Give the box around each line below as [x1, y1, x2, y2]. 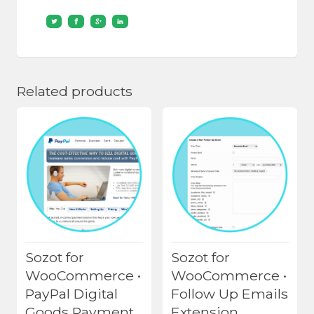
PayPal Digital [25, 285, 118, 302]
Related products [17, 83, 132, 100]
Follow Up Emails [171, 285, 288, 302]
